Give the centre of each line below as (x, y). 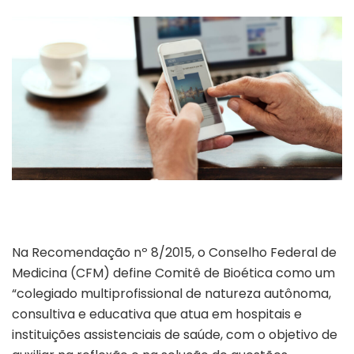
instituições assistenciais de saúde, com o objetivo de (175, 335)
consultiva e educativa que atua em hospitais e (157, 314)
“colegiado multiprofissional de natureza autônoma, (171, 294)
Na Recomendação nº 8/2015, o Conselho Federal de (174, 253)
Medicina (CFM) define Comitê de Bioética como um (173, 273)
